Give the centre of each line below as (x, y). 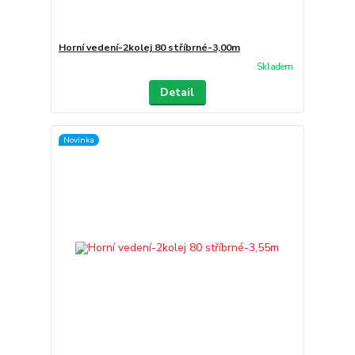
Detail (177, 92)
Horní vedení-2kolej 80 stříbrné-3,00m (149, 47)
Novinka (78, 139)
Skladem (275, 67)
